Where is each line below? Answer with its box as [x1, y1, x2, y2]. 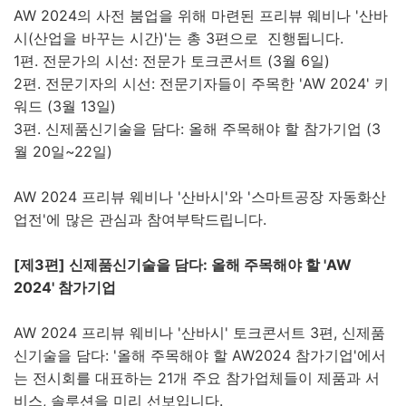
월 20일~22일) [14, 141, 112, 160]
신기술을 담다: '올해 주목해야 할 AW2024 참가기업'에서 [14, 345, 386, 364]
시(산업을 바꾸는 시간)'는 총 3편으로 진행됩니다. [14, 28, 348, 47]
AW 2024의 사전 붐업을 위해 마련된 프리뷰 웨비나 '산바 [14, 5, 388, 24]
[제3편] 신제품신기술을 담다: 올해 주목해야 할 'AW [14, 255, 352, 274]
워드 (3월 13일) [14, 96, 116, 115]
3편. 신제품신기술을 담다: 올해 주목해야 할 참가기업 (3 [14, 119, 381, 138]
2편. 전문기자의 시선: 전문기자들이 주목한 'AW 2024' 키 [14, 73, 389, 92]
